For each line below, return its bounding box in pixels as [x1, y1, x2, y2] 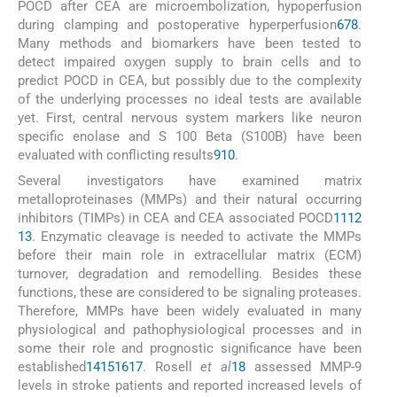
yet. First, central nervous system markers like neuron [18, 110, 362, 127]
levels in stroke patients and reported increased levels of [18, 377, 362, 393]
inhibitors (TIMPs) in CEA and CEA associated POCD [18, 209, 333, 226]
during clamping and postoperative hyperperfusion [18, 17, 337, 34]
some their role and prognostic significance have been [18, 339, 362, 356]
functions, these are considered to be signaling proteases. [18, 284, 362, 300]
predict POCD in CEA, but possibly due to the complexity [18, 73, 362, 90]
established [18, 358, 86, 375]
